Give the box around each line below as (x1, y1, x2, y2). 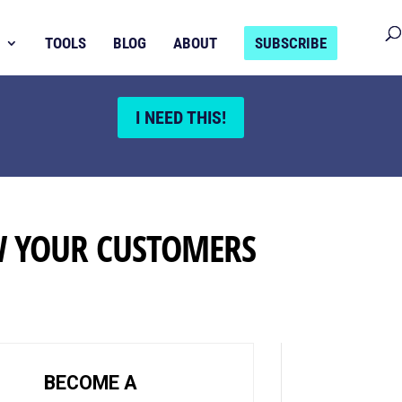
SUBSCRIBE (255, 34, 327, 52)
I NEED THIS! (135, 107, 226, 128)
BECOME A (43, 371, 137, 394)
